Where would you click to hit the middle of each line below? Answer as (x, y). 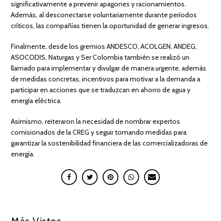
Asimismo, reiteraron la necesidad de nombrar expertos (96, 121)
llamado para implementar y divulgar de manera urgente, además (109, 68)
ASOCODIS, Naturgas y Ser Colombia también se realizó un (100, 57)
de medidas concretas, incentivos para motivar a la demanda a (106, 79)
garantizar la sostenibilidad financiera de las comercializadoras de (110, 143)
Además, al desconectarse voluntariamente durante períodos (104, 15)
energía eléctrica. (37, 100)
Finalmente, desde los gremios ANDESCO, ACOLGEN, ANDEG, (104, 46)
